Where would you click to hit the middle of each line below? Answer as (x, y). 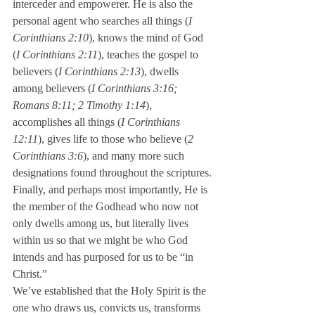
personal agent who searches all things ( (101, 21)
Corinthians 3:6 (48, 156)
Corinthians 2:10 (51, 38)
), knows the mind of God (147, 38)
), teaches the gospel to (149, 54)
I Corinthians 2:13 (99, 71)
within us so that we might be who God (102, 240)
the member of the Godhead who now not (107, 206)
